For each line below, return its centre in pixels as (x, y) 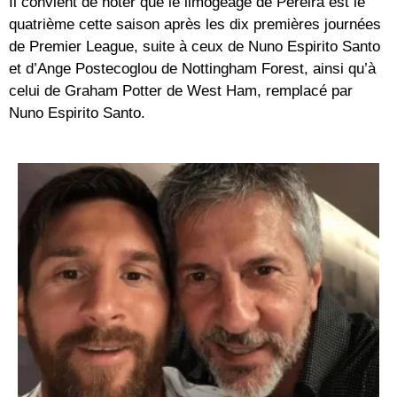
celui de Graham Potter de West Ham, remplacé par (181, 90)
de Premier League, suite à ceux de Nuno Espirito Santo (195, 46)
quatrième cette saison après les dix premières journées (195, 24)
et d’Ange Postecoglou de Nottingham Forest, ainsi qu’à (192, 68)
